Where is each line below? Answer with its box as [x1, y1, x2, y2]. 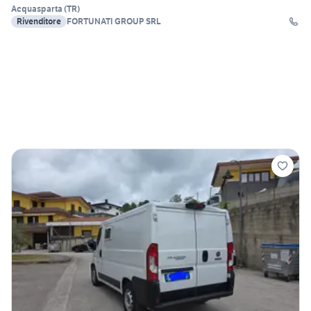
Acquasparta [11, 3, 62, 15]
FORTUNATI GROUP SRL [67, 16, 161, 27]
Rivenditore [17, 16, 61, 27]
